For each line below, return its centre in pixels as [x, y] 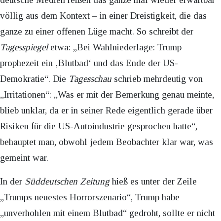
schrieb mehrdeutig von [157, 79]
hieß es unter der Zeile [154, 182]
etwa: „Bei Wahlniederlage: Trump [115, 47]
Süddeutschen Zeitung [68, 182]
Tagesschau [90, 79]
